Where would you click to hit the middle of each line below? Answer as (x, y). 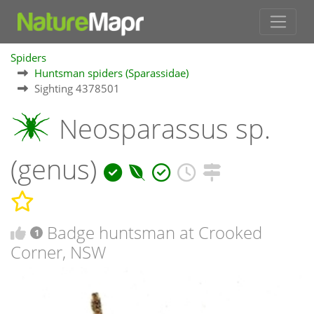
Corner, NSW (58, 252)
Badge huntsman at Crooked (155, 232)
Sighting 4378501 (77, 89)
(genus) (57, 170)
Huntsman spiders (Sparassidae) (111, 73)
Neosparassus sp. (161, 129)
